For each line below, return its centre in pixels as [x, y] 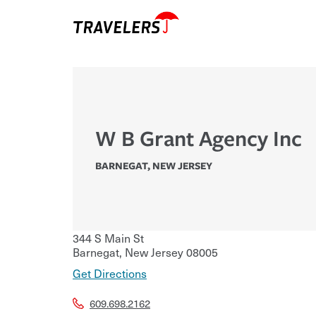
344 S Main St [108, 238]
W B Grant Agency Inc [199, 138]
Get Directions [110, 273]
